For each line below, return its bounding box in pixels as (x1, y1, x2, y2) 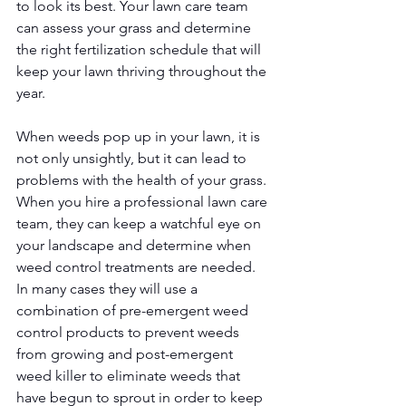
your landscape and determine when (16, 236, 255, 254)
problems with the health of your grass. (16, 170, 270, 188)
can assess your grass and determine (16, 18, 255, 36)
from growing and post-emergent (16, 344, 237, 362)
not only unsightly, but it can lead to (16, 149, 250, 167)
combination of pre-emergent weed (16, 301, 252, 319)
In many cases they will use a (16, 279, 201, 297)
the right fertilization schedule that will (16, 40, 265, 58)
